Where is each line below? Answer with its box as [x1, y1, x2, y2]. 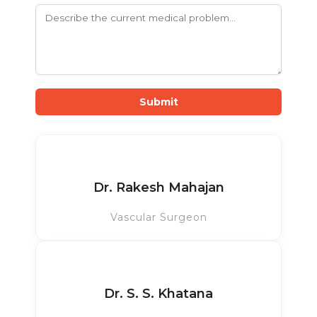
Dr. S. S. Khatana [104, 286, 213, 301]
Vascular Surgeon [110, 211, 207, 224]
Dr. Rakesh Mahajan [93, 180, 224, 195]
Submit [139, 96, 178, 108]
